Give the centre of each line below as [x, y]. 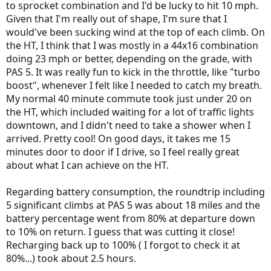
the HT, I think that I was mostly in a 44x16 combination [132, 46]
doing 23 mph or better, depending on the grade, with [129, 59]
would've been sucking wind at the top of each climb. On [135, 32]
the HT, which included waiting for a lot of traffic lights [130, 112]
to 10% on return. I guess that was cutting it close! [120, 232]
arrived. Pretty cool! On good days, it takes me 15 [118, 139]
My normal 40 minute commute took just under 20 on [129, 99]
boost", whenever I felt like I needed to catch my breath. [134, 86]
